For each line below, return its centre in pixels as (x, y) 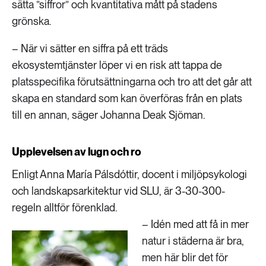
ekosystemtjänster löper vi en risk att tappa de (117, 65)
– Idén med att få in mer (195, 224)
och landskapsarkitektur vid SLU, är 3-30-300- (118, 191)
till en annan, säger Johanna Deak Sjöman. (108, 115)
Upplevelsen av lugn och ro (77, 152)
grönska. (31, 21)
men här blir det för (185, 257)
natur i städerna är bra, (193, 241)
